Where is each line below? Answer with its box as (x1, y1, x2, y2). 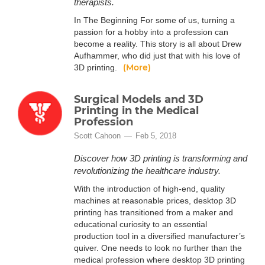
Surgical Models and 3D (74, 93, 203, 106)
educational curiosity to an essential (74, 219, 207, 229)
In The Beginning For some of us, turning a (74, 15, 235, 25)
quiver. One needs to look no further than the (74, 243, 242, 253)
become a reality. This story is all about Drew (74, 39, 241, 49)
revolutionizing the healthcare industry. (74, 166, 221, 176)
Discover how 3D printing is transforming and (74, 153, 247, 163)
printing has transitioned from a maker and (74, 208, 233, 217)
